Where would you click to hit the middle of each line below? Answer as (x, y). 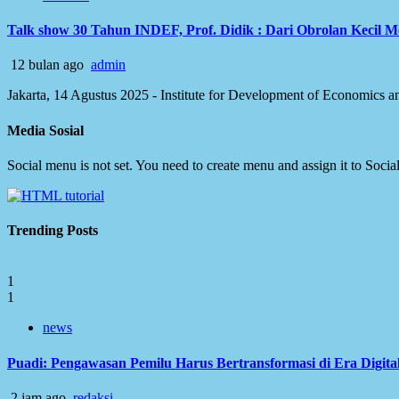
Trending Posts (53, 231)
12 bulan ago (47, 65)
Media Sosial (45, 130)
